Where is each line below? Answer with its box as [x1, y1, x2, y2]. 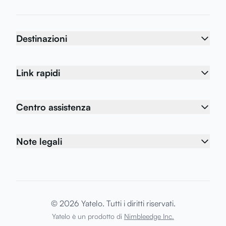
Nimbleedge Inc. [124, 212, 174, 220]
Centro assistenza [16, 101, 91, 112]
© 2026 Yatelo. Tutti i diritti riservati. [50, 198, 176, 208]
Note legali [16, 136, 62, 147]
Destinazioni [16, 33, 67, 44]
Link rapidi [16, 67, 60, 78]
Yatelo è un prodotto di [52, 212, 122, 220]
